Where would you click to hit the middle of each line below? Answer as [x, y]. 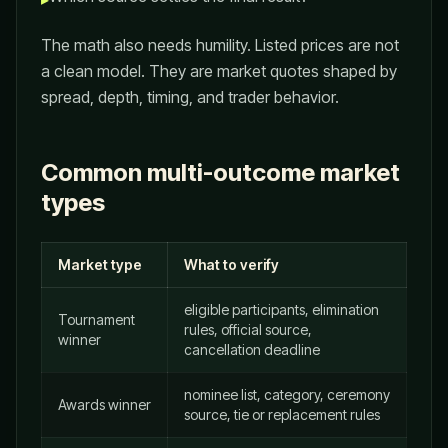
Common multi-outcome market [220, 172]
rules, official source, [248, 329]
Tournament [96, 319]
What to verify [231, 264]
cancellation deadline [252, 349]
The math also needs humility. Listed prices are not [220, 45]
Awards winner [104, 404]
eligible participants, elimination [281, 309]
